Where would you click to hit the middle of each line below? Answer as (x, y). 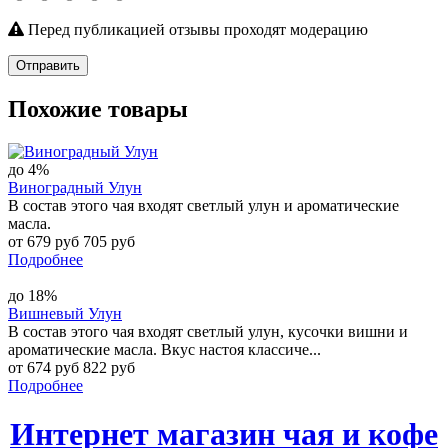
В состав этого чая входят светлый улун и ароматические (203, 205)
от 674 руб (45, 367)
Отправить (48, 65)
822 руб (109, 367)
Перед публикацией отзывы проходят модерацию (196, 29)
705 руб (109, 241)
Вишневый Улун (65, 313)
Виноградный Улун (75, 187)
